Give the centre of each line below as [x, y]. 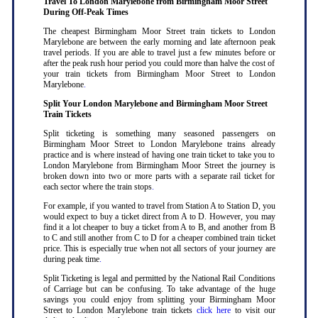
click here [213, 311]
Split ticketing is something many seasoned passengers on [159, 134]
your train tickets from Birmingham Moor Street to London [159, 74]
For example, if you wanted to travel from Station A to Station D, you [159, 206]
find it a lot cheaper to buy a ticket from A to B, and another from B [159, 227]
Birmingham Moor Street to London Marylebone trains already [159, 144]
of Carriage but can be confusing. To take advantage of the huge [159, 289]
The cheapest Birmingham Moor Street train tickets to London [159, 32]
